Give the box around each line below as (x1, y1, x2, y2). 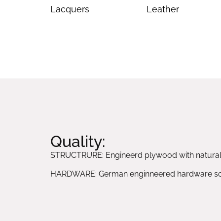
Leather (147, 3, 180, 14)
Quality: (50, 132, 105, 150)
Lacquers (50, 3, 89, 14)
